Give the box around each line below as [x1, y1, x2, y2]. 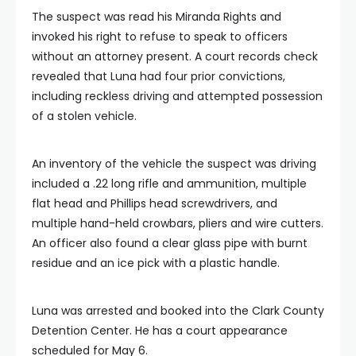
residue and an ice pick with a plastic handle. [32, 254, 280, 271]
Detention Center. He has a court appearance [32, 322, 288, 339]
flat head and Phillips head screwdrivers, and [32, 195, 277, 211]
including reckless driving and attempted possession [32, 87, 323, 104]
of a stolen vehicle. [32, 107, 137, 124]
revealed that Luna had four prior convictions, [32, 68, 285, 84]
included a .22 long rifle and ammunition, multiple [32, 175, 307, 192]
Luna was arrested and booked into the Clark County [32, 302, 324, 319]
